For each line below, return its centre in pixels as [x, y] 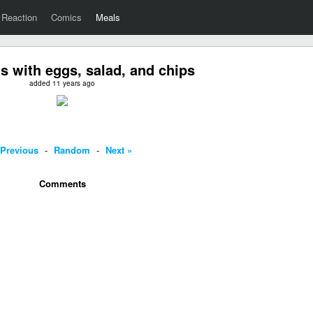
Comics [66, 17]
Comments [62, 183]
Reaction [19, 17]
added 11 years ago [62, 83]
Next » [119, 150]
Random [72, 150]
